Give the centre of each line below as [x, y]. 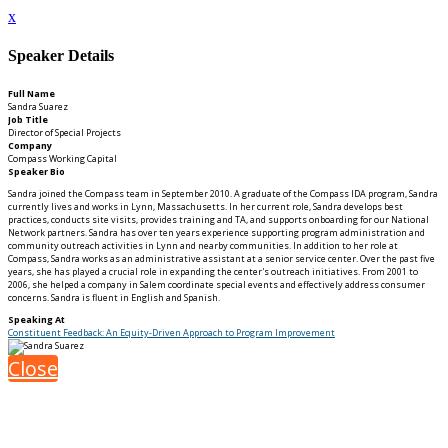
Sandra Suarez [38, 106]
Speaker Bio [36, 171]
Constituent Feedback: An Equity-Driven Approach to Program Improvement [171, 332]
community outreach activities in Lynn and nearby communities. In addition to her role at [203, 245]
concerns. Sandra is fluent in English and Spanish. [114, 297]
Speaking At [36, 319]
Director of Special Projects [64, 132]
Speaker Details [61, 56]
